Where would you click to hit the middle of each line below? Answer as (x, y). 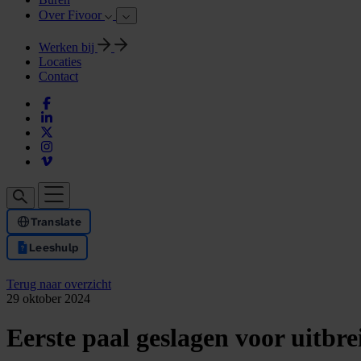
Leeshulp (54, 247)
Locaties (60, 62)
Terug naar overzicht (59, 284)
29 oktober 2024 (48, 299)
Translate (56, 222)
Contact (58, 76)
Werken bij (68, 47)
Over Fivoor (72, 15)
